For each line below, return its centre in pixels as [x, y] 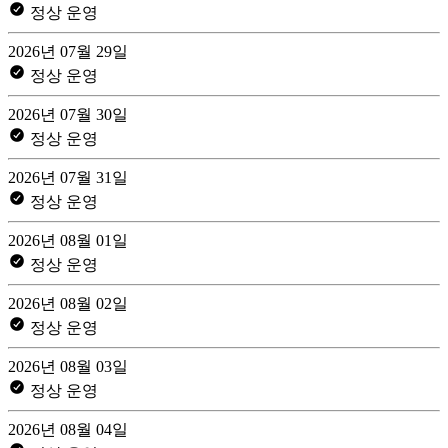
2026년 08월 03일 [68, 366]
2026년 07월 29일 [68, 51]
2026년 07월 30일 [68, 114]
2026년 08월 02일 [68, 303]
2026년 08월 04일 [68, 429]
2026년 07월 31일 [68, 177]
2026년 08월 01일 [68, 240]
